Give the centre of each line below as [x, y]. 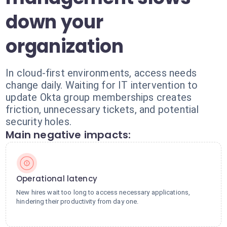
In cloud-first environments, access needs [101, 73]
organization [65, 46]
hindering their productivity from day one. [78, 201]
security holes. [39, 122]
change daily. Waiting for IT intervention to [102, 85]
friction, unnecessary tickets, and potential [102, 109]
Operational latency [57, 179]
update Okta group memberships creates [99, 97]
